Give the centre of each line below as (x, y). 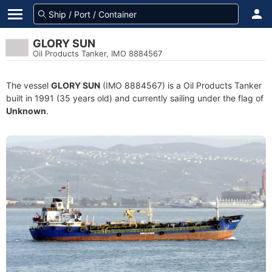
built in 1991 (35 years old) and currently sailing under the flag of (135, 98)
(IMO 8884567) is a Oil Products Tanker (181, 85)
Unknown (26, 111)
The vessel (29, 85)
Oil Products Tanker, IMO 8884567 (97, 53)
